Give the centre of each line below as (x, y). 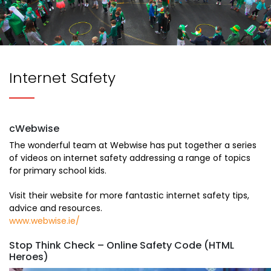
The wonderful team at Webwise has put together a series (133, 145)
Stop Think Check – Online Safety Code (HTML (122, 246)
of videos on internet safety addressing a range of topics (130, 158)
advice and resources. (56, 208)
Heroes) (29, 257)
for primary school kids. (58, 171)
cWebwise (34, 129)
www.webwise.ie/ (44, 221)
